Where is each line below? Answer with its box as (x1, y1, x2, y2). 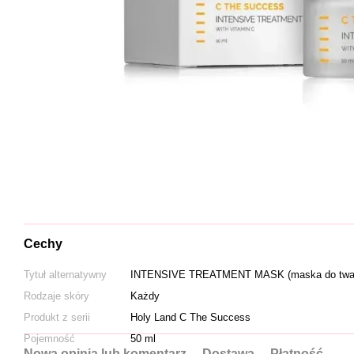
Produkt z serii (24, 311, 90, 323)
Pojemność (24, 333, 75, 345)
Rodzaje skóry (24, 290, 89, 302)
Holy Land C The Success (130, 311, 250, 323)
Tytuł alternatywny (24, 269, 107, 281)
